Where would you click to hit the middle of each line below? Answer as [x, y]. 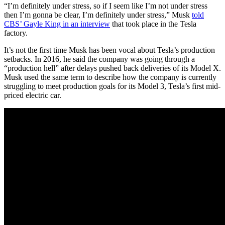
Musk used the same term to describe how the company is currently [110, 77]
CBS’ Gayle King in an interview [57, 24]
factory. [16, 33]
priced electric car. [33, 95]
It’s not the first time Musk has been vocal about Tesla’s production [109, 50]
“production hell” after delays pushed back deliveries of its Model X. [113, 68]
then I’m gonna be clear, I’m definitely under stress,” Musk [98, 15]
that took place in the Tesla [153, 24]
